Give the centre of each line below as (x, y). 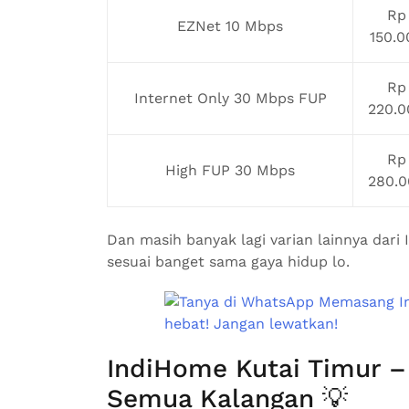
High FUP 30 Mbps (230, 170)
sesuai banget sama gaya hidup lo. (228, 261)
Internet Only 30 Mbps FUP (230, 98)
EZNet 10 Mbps (230, 26)
